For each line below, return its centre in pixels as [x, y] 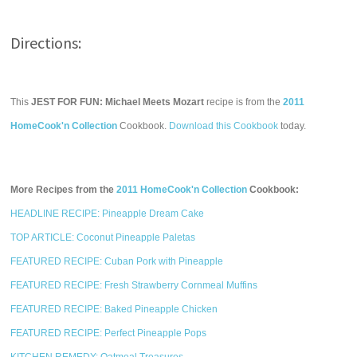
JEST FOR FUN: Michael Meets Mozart [118, 102]
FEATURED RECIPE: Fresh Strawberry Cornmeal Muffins [134, 285]
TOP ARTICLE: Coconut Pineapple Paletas [103, 237]
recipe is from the [244, 102]
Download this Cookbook [224, 126]
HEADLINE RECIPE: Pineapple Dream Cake [108, 214]
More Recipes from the [64, 190]
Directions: [46, 43]
